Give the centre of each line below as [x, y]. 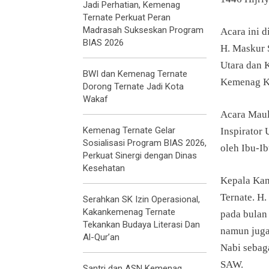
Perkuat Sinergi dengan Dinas [140, 155]
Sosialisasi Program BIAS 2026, [145, 143]
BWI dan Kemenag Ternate [135, 74]
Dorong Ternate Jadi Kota [133, 86]
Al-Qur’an [101, 237]
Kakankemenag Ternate [129, 212]
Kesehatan [104, 168]
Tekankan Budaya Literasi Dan [141, 224]
